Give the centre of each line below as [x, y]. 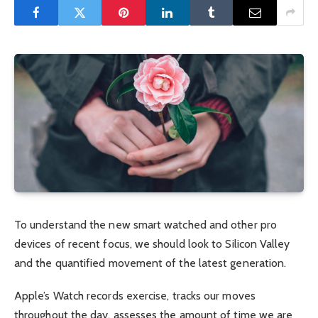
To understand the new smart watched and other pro [146, 225]
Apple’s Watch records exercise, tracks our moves [135, 296]
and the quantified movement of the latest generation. [150, 263]
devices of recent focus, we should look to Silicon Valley [152, 244]
